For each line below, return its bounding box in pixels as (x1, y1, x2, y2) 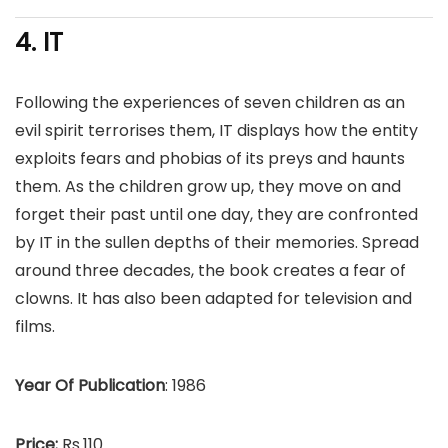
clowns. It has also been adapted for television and (15, 287, 412, 310)
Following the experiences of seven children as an (15, 91, 405, 114)
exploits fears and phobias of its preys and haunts (15, 147, 405, 170)
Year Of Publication (15, 374, 165, 397)
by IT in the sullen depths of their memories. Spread (15, 231, 419, 254)
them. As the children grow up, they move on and (15, 175, 401, 198)
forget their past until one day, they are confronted (15, 203, 418, 226)
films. (15, 315, 55, 338)
